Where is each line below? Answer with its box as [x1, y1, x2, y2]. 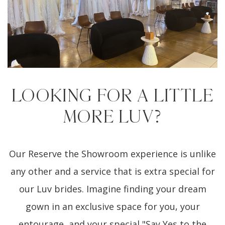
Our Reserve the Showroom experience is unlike [9, 148, 216, 160]
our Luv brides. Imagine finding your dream [19, 183, 206, 195]
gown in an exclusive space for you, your [25, 200, 200, 213]
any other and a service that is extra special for [10, 165, 215, 178]
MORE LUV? [63, 108, 162, 127]
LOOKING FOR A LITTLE [11, 87, 214, 105]
